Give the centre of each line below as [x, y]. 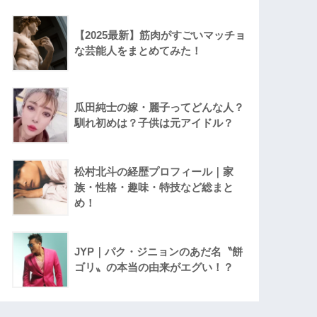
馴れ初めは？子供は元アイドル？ [154, 123]
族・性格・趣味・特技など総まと [154, 188]
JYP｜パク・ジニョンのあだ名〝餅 [159, 252]
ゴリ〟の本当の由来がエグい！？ [154, 267]
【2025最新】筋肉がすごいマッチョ [160, 35]
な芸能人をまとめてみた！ [138, 51]
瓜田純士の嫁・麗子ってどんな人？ [160, 108]
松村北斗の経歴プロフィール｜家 [154, 172]
